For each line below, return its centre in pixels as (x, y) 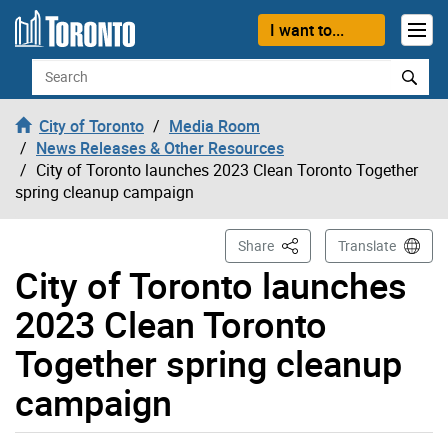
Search (55, 68)
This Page (310, 244)
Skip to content (68, 26)
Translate (367, 245)
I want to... (306, 29)
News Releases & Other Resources (160, 147)
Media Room (214, 125)
